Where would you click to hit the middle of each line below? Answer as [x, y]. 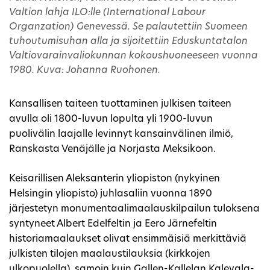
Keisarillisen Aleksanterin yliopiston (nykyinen [115, 179]
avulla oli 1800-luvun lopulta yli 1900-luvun [111, 120]
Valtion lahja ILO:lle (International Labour [107, 13]
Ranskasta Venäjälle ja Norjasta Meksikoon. [112, 150]
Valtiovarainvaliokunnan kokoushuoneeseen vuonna [133, 56]
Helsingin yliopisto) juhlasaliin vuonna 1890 [111, 194]
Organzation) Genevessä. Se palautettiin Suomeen [128, 27]
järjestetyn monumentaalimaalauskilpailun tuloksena [134, 209]
